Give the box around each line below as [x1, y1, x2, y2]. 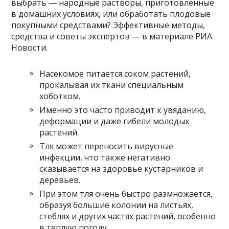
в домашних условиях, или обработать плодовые [11, 8, 211, 19]
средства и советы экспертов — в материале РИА [11, 30, 213, 42]
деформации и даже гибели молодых [39, 115, 190, 127]
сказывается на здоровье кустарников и [39, 163, 203, 174]
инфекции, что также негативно [39, 151, 171, 163]
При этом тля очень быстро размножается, [39, 188, 213, 199]
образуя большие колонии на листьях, [39, 199, 194, 211]
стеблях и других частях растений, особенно [39, 210, 216, 222]
